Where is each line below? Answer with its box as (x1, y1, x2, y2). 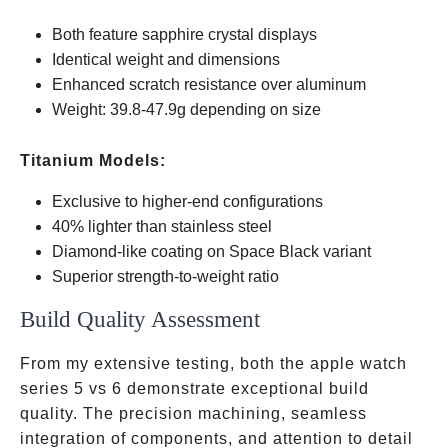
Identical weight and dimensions (52, 51, 280, 68)
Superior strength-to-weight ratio (52, 268, 279, 285)
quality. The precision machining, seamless (20, 405, 367, 422)
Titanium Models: (20, 152, 166, 169)
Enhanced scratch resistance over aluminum (52, 76, 366, 93)
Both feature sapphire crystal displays (52, 26, 317, 43)
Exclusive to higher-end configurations (52, 193, 323, 210)
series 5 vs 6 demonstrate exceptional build (20, 380, 369, 397)
